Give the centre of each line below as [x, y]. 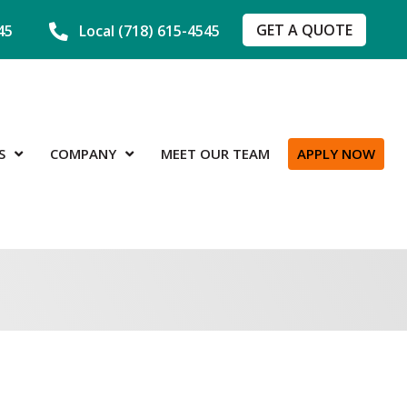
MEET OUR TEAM [216, 154]
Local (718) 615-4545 [149, 31]
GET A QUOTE [304, 30]
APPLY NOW [337, 154]
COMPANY [84, 154]
